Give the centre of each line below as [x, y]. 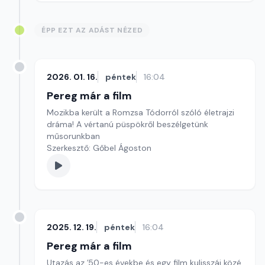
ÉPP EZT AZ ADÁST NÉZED [92, 30]
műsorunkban [73, 136]
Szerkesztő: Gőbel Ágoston [99, 148]
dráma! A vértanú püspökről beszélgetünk [127, 124]
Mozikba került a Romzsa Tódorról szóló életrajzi [140, 112]
